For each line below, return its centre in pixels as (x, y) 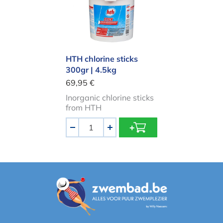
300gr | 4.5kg (91, 69)
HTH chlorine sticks (102, 58)
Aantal (77, 122)
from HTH (84, 107)
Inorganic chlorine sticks (110, 97)
